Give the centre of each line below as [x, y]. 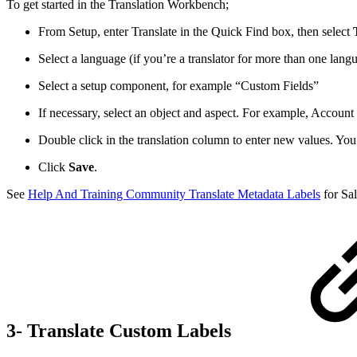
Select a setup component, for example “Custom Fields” [178, 86]
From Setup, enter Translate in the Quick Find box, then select [196, 32]
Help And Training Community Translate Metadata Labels [174, 194]
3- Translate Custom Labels [121, 331]
